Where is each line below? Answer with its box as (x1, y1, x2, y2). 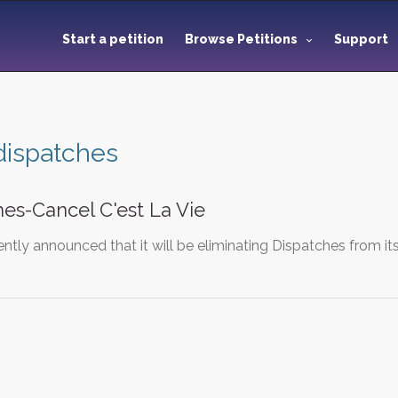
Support (334, 32, 391, 46)
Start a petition (62, 32, 163, 46)
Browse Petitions (185, 32, 298, 46)
